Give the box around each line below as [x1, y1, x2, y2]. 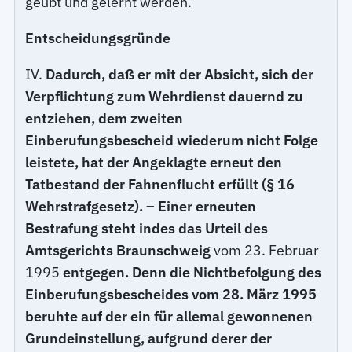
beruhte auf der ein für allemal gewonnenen [25, 306, 313, 325]
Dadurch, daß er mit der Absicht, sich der [46, 64, 314, 83]
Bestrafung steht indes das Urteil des [25, 218, 269, 237]
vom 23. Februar [211, 240, 320, 259]
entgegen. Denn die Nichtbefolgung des [63, 262, 322, 281]
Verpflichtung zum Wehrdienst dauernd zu [25, 86, 304, 105]
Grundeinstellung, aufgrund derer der [25, 328, 273, 347]
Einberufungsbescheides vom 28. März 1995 [25, 284, 317, 303]
